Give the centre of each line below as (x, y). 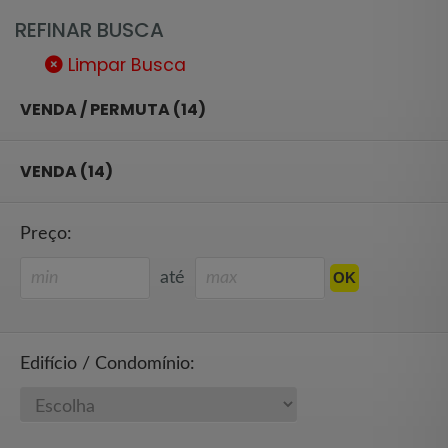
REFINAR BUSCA (89, 29)
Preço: (46, 233)
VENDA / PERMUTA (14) (113, 109)
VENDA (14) (66, 171)
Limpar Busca (124, 64)
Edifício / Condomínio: (107, 363)
